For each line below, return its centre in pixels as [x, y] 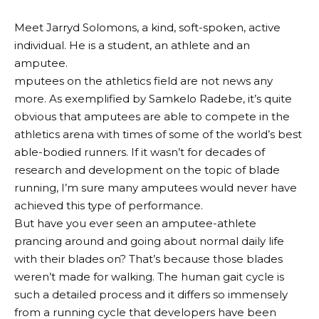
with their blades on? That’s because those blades [148, 258]
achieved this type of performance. [109, 205]
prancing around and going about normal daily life [149, 241]
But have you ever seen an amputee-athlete [135, 223]
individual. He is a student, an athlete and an [132, 45]
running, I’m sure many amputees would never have [156, 187]
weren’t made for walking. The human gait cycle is [149, 276]
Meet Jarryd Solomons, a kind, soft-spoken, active [147, 27]
